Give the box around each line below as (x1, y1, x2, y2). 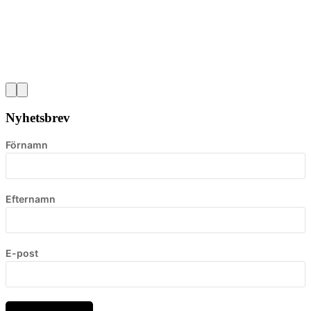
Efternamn (6, 192, 56, 205)
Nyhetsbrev (6, 110, 70, 126)
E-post (6, 246, 38, 259)
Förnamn (6, 138, 48, 151)
